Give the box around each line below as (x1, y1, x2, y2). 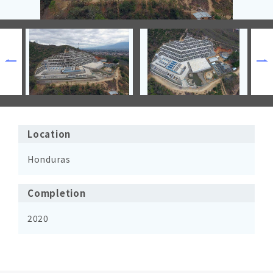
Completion (27, 186, 86, 200)
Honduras (27, 153, 71, 166)
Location (27, 127, 71, 141)
